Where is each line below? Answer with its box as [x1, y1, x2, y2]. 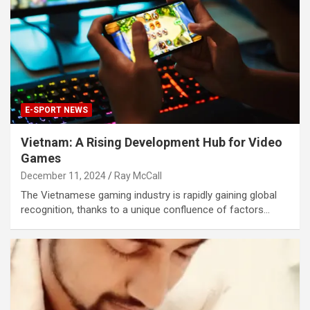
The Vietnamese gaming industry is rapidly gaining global [21, 188, 277, 201]
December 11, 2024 [21, 170, 106, 181]
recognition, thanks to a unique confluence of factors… [21, 203, 270, 216]
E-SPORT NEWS [25, 104, 88, 115]
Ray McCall [114, 170, 162, 181]
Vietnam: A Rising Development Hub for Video [21, 134, 282, 149]
